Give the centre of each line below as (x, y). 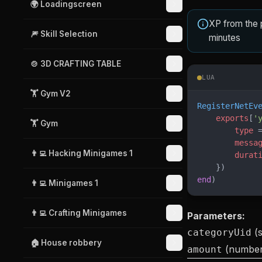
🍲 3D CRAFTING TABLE (76, 64)
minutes (225, 38)
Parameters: (216, 216)
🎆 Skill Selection (64, 34)
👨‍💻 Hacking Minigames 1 (82, 153)
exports (223, 118)
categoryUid (219, 232)
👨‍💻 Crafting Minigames (79, 213)
